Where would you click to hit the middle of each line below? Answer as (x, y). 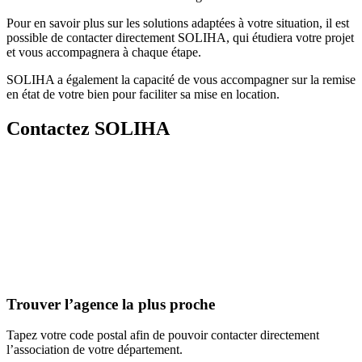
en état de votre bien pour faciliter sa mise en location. (143, 95)
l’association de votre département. (95, 350)
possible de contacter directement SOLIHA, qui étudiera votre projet (180, 38)
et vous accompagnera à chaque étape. (104, 53)
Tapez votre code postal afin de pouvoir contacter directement (163, 335)
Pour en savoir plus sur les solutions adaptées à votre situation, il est (178, 23)
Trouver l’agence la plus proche (111, 304)
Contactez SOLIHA (88, 129)
